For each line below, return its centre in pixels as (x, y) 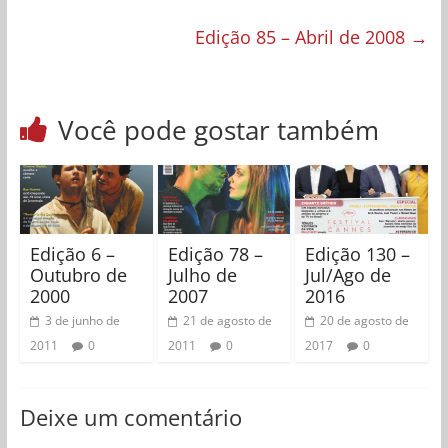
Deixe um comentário (130, 417)
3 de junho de (82, 321)
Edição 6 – (72, 254)
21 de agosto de (227, 321)
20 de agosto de (365, 321)
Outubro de (78, 275)
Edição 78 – (215, 254)
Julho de (202, 275)
